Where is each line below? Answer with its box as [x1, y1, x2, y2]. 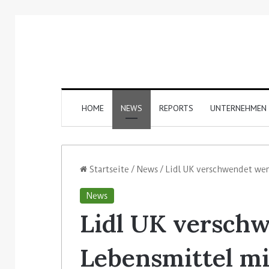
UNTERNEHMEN [210, 102, 267, 113]
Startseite [87, 164, 129, 174]
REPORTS [159, 102, 193, 113]
